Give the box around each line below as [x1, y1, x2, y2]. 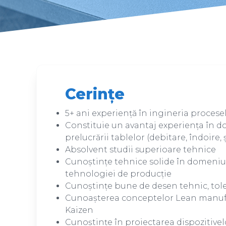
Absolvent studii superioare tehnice [65, 145, 216, 154]
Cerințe [65, 85, 125, 103]
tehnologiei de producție [65, 169, 172, 179]
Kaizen [65, 205, 93, 215]
